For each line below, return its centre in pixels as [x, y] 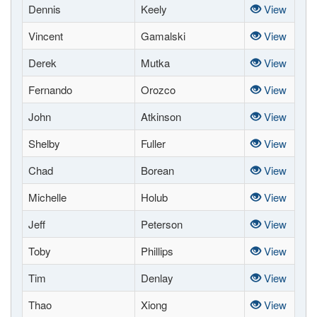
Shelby [44, 143]
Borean [157, 170]
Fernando [50, 90]
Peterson [162, 224]
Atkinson [161, 116]
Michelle [47, 197]
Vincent [46, 36]
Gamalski [163, 36]
